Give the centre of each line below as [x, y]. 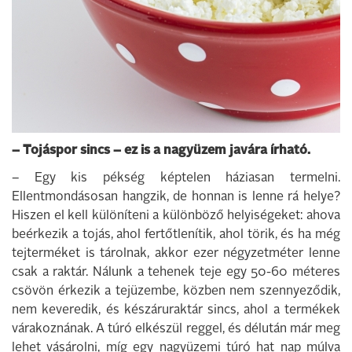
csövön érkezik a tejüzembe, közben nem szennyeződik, [176, 291]
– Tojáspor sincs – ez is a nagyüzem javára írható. [161, 151]
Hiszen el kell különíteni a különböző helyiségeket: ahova [176, 216]
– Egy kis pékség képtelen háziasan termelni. [176, 178]
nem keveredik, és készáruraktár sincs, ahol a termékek [176, 310]
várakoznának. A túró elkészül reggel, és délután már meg [176, 329]
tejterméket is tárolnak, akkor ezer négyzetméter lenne [176, 254]
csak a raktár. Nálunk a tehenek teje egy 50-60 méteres [176, 273]
